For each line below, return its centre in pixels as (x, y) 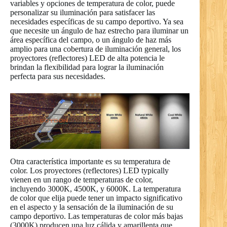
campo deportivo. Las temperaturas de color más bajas (97, 216)
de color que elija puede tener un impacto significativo (96, 198)
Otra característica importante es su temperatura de (90, 162)
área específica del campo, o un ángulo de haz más (91, 40)
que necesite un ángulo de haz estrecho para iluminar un (99, 30)
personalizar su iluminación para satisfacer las (83, 12)
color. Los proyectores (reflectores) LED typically (89, 171)
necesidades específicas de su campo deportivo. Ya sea (97, 21)
